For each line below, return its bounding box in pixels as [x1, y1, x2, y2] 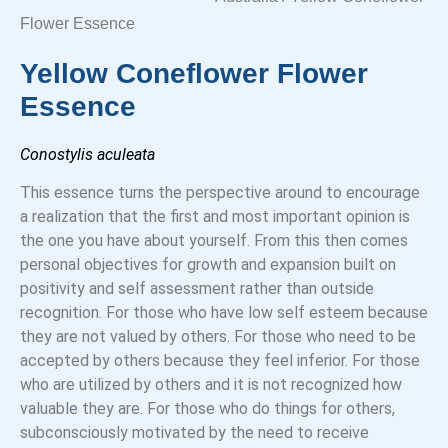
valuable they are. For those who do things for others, [20, 399, 395, 419]
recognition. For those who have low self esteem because [20, 303, 428, 323]
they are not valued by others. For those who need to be [20, 327, 416, 347]
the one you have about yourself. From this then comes [20, 231, 408, 251]
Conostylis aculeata [20, 145, 155, 164]
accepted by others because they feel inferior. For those [20, 351, 420, 371]
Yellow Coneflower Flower [20, 58, 368, 89]
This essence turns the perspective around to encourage [20, 183, 420, 203]
